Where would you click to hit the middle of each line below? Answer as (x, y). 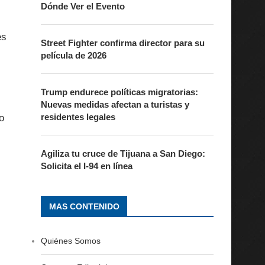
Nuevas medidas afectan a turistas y (115, 104)
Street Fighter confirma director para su (122, 43)
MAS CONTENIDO (84, 206)
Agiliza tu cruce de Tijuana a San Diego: (123, 153)
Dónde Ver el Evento (83, 6)
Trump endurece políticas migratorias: (119, 92)
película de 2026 (73, 55)
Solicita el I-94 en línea (86, 166)
